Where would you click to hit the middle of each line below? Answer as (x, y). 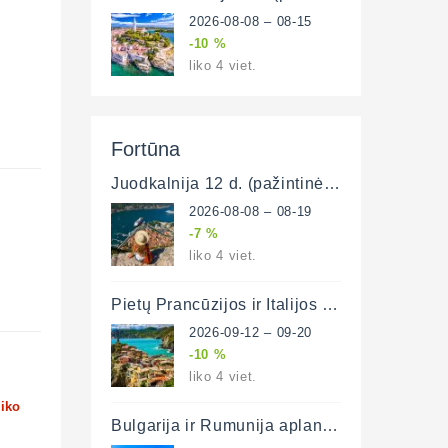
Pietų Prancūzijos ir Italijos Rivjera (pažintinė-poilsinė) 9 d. (330, 303)
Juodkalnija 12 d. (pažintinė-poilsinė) (331, 182)
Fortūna (145, 148)
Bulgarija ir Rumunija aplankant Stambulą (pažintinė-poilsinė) (330, 424)
